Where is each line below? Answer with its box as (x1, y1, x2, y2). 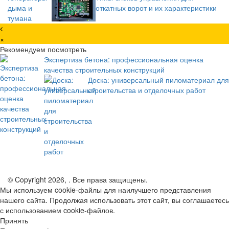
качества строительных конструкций (44, 64, 165, 75)
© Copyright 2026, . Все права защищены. (8, 174, 148, 185)
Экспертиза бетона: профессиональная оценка (44, 54, 203, 65)
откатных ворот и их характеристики (96, 3, 217, 13)
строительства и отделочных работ (88, 85, 205, 96)
